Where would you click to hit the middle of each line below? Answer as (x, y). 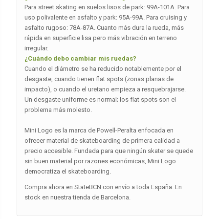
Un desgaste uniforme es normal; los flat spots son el (100, 100)
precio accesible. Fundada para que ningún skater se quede (109, 151)
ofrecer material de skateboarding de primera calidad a (102, 141)
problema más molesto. (58, 110)
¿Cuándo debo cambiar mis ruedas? (80, 59)
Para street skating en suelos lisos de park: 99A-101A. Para (107, 7)
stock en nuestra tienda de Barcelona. (77, 197)
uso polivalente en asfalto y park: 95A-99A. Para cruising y (105, 18)
